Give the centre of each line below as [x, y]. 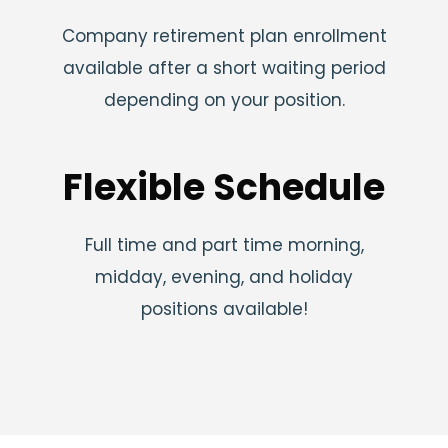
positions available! [224, 308]
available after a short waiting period [224, 67]
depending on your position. [224, 99]
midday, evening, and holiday [224, 276]
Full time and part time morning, [224, 244]
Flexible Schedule [224, 187]
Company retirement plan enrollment [224, 35]
